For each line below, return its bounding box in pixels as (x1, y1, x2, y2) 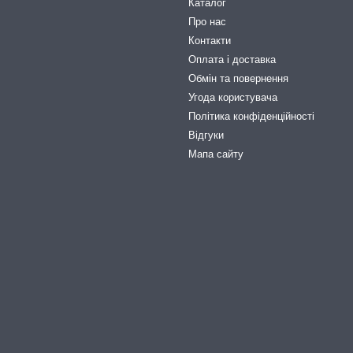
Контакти (188, 34, 231, 46)
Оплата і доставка (188, 53, 276, 65)
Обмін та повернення (188, 72, 288, 84)
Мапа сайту (188, 147, 243, 160)
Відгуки (188, 128, 224, 141)
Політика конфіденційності (188, 110, 314, 122)
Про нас (188, 15, 226, 28)
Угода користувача (188, 91, 277, 103)
